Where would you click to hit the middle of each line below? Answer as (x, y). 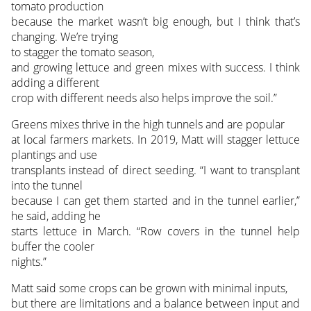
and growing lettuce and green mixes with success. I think (155, 68)
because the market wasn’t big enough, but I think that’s (155, 22)
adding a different (55, 83)
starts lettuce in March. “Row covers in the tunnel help (155, 232)
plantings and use (54, 155)
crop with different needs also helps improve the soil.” (144, 98)
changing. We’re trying (64, 37)
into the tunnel (47, 186)
